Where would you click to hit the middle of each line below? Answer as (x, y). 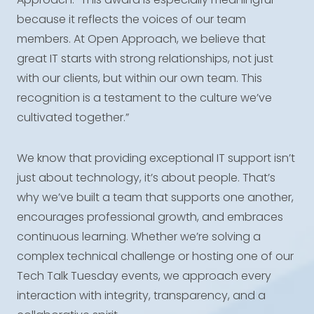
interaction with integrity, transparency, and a (141, 295)
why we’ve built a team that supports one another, (155, 197)
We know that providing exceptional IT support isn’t (156, 158)
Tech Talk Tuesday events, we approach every (144, 276)
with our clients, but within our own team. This (139, 78)
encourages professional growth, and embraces (150, 217)
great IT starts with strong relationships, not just (145, 59)
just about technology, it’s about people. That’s (146, 178)
